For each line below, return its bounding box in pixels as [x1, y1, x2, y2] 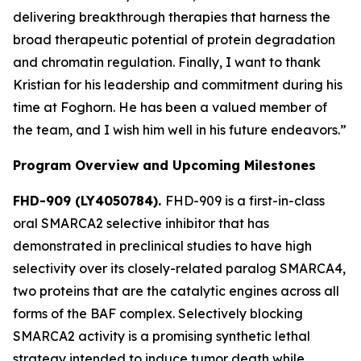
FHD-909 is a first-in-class [165, 193, 325, 209]
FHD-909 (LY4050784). [13, 193, 165, 209]
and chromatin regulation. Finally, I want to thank [13, 54, 321, 70]
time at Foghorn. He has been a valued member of [13, 99, 327, 115]
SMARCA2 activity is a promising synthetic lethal [13, 328, 310, 344]
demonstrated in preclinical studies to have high [13, 238, 312, 254]
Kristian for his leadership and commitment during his [13, 77, 342, 93]
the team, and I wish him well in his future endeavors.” [13, 122, 346, 138]
